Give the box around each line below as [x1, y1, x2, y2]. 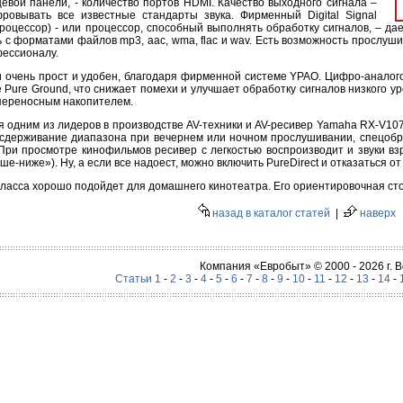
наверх [356, 207, 396, 220]
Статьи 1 [114, 273, 161, 285]
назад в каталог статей [209, 207, 330, 220]
